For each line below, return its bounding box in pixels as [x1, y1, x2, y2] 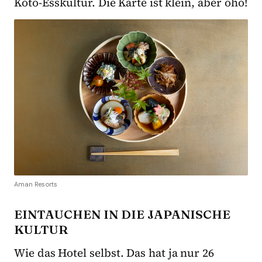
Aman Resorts [14, 180, 57, 188]
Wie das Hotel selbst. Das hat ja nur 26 [14, 244, 214, 260]
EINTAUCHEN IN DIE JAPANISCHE [14, 206, 230, 222]
